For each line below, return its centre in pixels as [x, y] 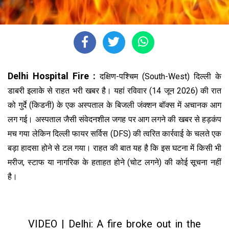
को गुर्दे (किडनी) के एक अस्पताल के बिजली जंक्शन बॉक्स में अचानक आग [114, 105]
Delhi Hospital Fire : [54, 76]
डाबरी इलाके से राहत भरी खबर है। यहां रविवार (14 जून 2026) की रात [114, 90]
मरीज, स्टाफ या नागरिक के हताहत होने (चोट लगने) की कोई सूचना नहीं [114, 162]
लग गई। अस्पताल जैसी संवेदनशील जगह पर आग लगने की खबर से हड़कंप [114, 119]
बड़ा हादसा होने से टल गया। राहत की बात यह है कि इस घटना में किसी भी [114, 148]
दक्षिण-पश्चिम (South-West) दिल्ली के [161, 76]
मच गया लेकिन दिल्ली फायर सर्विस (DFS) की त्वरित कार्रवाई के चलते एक [114, 133]
